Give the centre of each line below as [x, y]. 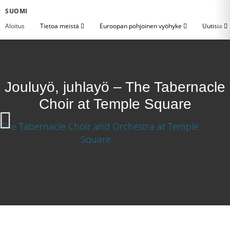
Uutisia [213, 26]
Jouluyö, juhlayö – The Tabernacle [115, 87]
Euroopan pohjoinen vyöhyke [141, 26]
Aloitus [15, 26]
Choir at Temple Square [115, 104]
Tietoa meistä [60, 26]
